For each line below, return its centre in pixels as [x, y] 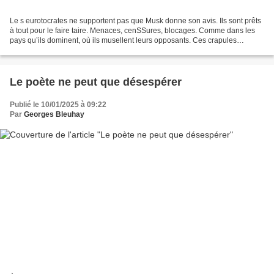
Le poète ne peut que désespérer [96, 82]
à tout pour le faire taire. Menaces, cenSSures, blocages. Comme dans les [132, 30]
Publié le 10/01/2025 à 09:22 [58, 104]
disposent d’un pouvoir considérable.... [74, 50]
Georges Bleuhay [54, 114]
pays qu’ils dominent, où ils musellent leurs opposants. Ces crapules [123, 40]
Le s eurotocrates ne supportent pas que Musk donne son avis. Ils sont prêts [135, 20]
